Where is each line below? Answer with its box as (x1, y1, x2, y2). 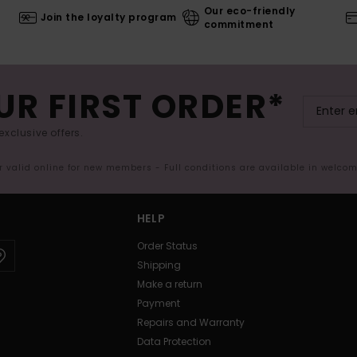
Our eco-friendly (203, 3, 296, 18)
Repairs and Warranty (136, 315, 245, 329)
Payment (136, 296, 180, 310)
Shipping (136, 257, 181, 272)
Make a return (136, 277, 202, 291)
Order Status (136, 238, 198, 253)
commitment (203, 17, 274, 31)
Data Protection (136, 334, 211, 348)
